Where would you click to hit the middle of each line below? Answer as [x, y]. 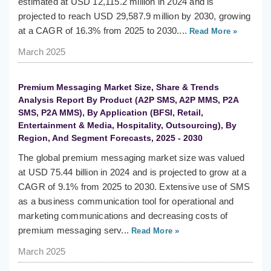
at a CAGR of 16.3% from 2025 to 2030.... [103, 31]
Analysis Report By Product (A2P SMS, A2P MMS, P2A [128, 100]
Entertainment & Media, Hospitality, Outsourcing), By [127, 126]
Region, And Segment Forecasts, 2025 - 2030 [110, 138]
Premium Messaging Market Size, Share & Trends [119, 87]
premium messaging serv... [73, 230]
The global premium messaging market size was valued [132, 158]
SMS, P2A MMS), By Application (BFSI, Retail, [111, 113]
